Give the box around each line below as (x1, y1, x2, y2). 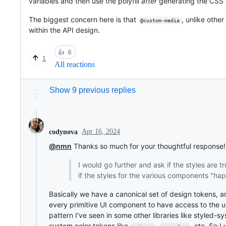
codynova (49, 128, 78, 136)
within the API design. (29, 26, 100, 35)
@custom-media (140, 18, 180, 24)
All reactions (54, 60, 95, 69)
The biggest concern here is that (29, 15, 138, 24)
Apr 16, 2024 (82, 128, 120, 136)
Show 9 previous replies (49, 86, 136, 95)
